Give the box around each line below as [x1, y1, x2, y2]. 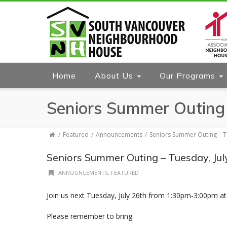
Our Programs [160, 70, 215, 81]
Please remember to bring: [47, 211, 134, 221]
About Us [95, 70, 133, 81]
